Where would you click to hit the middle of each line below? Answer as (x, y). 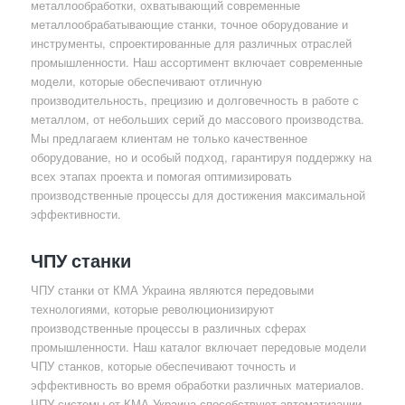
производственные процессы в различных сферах (168, 328)
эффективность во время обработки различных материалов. (197, 385)
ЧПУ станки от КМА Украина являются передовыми (172, 290)
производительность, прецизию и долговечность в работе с (194, 100)
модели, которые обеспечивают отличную (146, 81)
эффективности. (75, 214)
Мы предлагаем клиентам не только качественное (169, 138)
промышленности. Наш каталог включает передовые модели (198, 347)
